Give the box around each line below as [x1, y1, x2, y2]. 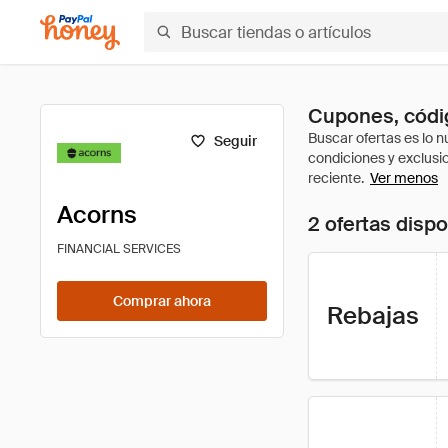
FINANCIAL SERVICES [57, 241, 181, 257]
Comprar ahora [113, 292, 211, 310]
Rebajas [326, 300, 419, 331]
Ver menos [370, 169, 438, 187]
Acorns [57, 199, 137, 230]
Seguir [214, 132, 257, 150]
